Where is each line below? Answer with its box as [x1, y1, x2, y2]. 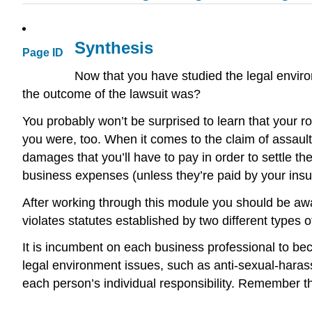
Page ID [22, 47, 63, 59]
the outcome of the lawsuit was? [22, 87, 201, 101]
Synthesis [75, 38, 153, 58]
